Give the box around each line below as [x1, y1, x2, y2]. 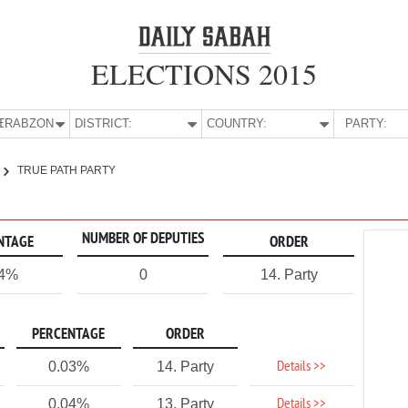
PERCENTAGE [32, 325, 106, 344]
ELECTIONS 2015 [91, 54, 317, 93]
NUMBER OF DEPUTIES [82, 229, 204, 249]
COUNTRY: [207, 117, 268, 130]
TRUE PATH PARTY [17, 164, 116, 177]
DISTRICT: [75, 117, 133, 130]
